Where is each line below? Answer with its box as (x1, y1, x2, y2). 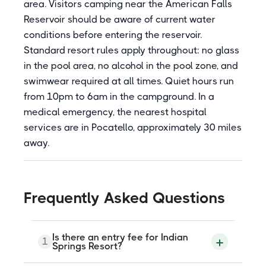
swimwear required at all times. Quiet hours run (24, 75, 234, 87)
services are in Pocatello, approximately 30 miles (24, 122, 242, 133)
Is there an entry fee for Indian (52, 232, 188, 243)
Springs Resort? (52, 240, 122, 252)
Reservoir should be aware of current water (24, 14, 216, 25)
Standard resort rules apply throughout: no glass (24, 45, 239, 56)
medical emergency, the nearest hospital (24, 106, 207, 118)
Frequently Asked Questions (24, 189, 226, 207)
